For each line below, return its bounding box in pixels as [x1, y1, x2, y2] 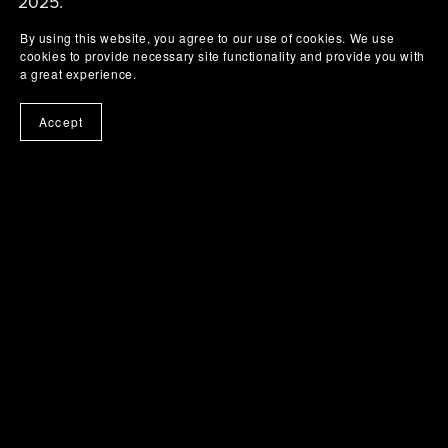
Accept [39, 113, 84, 130]
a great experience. [20, 65, 137, 82]
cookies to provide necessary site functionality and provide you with [20, 47, 425, 64]
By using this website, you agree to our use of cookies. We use [20, 29, 395, 46]
